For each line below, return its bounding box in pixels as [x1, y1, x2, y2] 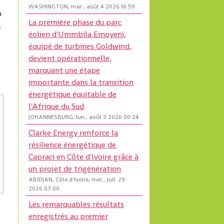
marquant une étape [28, 65, 100, 76]
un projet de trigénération [28, 163, 121, 174]
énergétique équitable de [28, 89, 117, 100]
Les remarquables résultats [28, 199, 124, 210]
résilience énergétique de [28, 139, 116, 150]
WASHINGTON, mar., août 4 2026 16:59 [28, 2, 135, 11]
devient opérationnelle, [28, 53, 112, 64]
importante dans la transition [28, 77, 134, 88]
